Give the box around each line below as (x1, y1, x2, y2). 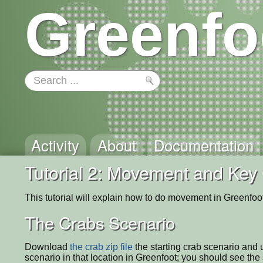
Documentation (153, 134, 254, 156)
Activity (31, 134, 80, 156)
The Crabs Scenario (25, 210, 175, 234)
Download (25, 241, 70, 252)
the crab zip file (70, 241, 133, 252)
